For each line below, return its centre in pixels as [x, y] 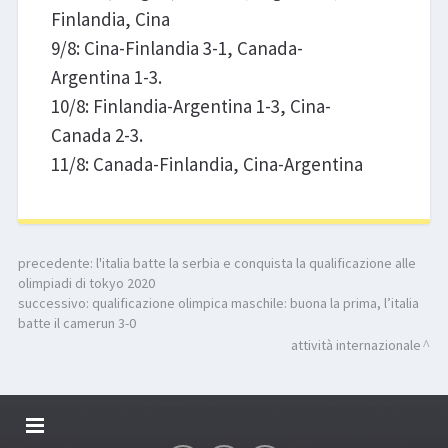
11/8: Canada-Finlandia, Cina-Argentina [206, 163]
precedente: [56, 263]
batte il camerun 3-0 [76, 323]
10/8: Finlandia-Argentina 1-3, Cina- [190, 105]
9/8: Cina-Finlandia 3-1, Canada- [176, 47]
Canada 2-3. [96, 134]
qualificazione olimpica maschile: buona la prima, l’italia [255, 303]
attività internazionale [356, 345]
